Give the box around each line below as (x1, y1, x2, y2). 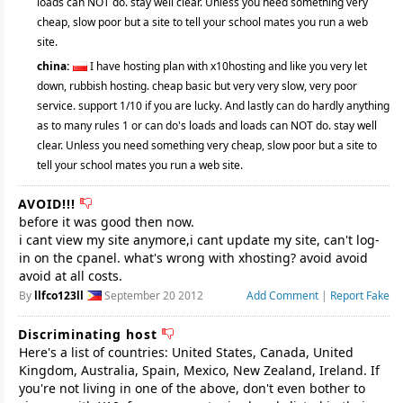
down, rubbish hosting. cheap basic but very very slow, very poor (37, 78, 357, 94)
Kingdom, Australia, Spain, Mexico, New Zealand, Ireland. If (19, 362, 380, 379)
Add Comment (246, 288, 318, 303)
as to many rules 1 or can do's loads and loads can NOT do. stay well (37, 118, 377, 133)
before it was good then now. (19, 213, 194, 230)
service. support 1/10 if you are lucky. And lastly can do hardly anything (37, 98, 390, 113)
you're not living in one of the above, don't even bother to (19, 380, 365, 397)
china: (37, 58, 72, 74)
